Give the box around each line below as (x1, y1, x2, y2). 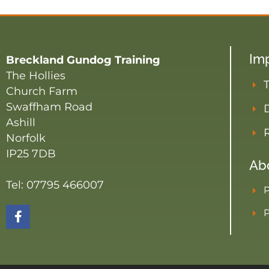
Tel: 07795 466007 (6, 178, 104, 192)
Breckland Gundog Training (6, 53, 160, 67)
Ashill (6, 116, 35, 129)
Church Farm (6, 85, 77, 98)
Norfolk (6, 131, 46, 145)
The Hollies (6, 69, 65, 82)
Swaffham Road (6, 100, 92, 113)
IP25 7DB (6, 147, 56, 160)
